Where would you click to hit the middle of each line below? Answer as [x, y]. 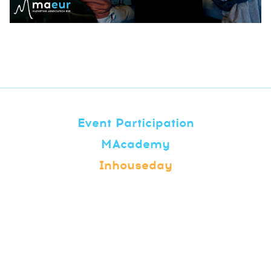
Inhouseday [135, 165]
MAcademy [135, 144]
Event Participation [135, 123]
